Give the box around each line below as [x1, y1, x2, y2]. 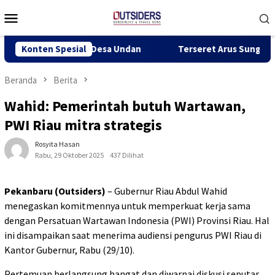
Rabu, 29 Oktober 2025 [35, 150, 104, 160]
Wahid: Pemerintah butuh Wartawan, [4, 96, 246, 116]
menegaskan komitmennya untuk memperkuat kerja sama [4, 199, 250, 212]
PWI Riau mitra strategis [4, 115, 162, 135]
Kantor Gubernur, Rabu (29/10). [4, 244, 134, 257]
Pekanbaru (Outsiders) [4, 185, 106, 198]
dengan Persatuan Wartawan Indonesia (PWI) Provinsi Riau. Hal [4, 214, 269, 227]
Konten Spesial [21, 43, 86, 55]
